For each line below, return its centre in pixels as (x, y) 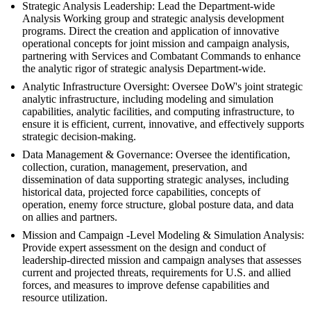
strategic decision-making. (79, 137)
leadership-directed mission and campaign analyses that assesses (162, 260)
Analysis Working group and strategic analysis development (153, 19)
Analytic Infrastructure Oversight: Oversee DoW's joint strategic (162, 87)
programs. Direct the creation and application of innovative (151, 31)
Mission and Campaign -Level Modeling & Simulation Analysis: (163, 235)
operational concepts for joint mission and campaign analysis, (156, 44)
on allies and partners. (70, 217)
